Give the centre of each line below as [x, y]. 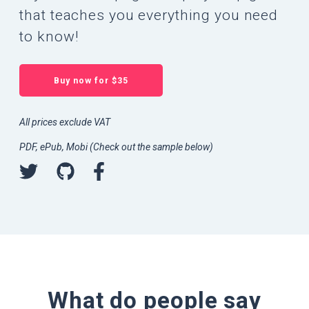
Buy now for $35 [91, 81]
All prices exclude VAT [65, 122]
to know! [49, 36]
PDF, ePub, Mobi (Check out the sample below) [117, 147]
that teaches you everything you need [149, 15]
